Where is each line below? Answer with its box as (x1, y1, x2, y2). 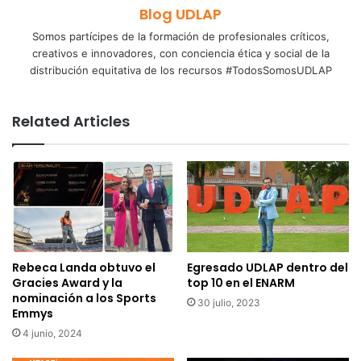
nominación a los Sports (12, 290, 156, 307)
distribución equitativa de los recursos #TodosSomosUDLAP (29, 64, 332, 77)
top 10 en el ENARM (187, 275, 295, 292)
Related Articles (12, 111, 130, 131)
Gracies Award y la (12, 275, 122, 292)
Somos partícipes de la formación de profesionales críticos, (31, 30, 330, 43)
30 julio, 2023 (197, 297, 260, 309)
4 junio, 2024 (23, 327, 82, 340)
